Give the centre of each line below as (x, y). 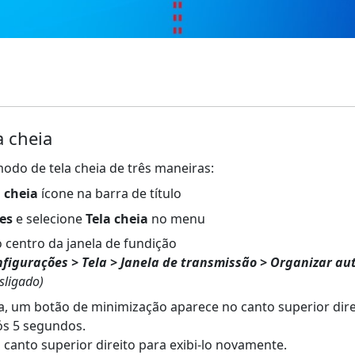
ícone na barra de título (110, 193)
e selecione (49, 218)
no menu (177, 218)
